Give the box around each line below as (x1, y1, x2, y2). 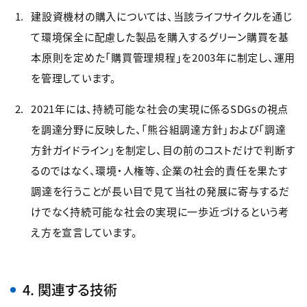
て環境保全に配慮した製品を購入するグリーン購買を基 (31, 29, 289, 44)
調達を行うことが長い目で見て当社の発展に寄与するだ (31, 184, 290, 198)
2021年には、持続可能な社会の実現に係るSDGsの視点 (31, 101, 288, 116)
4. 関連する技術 (23, 280, 117, 299)
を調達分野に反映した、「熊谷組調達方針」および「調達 (31, 122, 286, 136)
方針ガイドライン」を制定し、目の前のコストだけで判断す (31, 143, 296, 157)
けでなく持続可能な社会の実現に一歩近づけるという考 (31, 204, 289, 219)
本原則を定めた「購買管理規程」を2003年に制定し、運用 (31, 50, 295, 64)
